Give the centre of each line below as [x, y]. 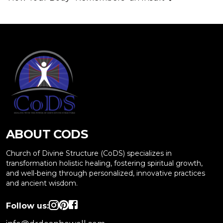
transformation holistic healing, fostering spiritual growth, [104, 163]
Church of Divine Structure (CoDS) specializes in [89, 153]
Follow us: [27, 206]
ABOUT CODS [47, 134]
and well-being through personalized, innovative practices [106, 173]
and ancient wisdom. [42, 183]
